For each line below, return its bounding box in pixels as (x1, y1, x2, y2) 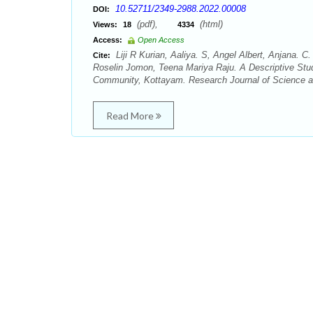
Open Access (138, 36, 184, 44)
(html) (197, 19, 223, 29)
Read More (105, 110, 156, 122)
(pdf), (134, 19, 177, 29)
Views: (93, 20, 117, 29)
